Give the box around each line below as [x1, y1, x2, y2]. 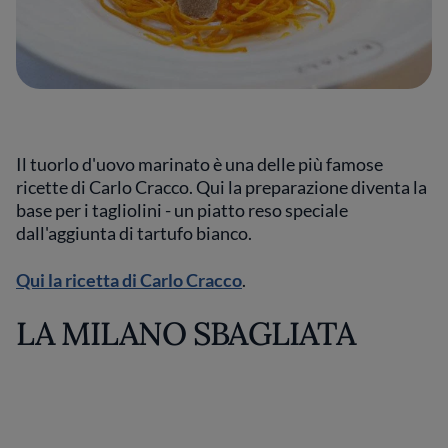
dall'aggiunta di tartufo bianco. [16, 221, 255, 244]
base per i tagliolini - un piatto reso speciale [16, 198, 348, 221]
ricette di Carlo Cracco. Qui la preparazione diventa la [16, 175, 427, 198]
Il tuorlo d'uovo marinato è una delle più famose [16, 152, 383, 175]
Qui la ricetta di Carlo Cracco [16, 268, 242, 291]
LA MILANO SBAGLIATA [16, 312, 355, 354]
